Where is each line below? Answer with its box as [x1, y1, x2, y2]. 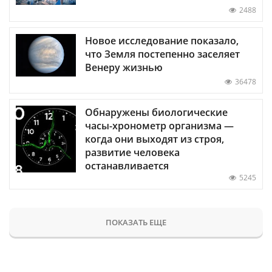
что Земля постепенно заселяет [85, 47, 240, 61]
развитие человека [85, 146, 180, 160]
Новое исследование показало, [85, 34, 239, 47]
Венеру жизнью [85, 61, 163, 74]
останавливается [85, 159, 169, 173]
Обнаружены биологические [85, 106, 228, 120]
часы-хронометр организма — [85, 119, 234, 133]
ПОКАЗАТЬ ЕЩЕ [106, 217, 166, 228]
